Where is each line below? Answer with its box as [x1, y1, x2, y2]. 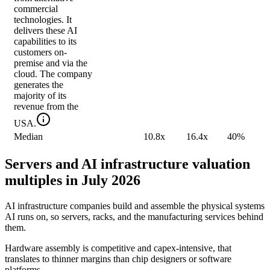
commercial [14, 4, 58, 14]
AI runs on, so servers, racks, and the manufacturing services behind [5, 212, 263, 222]
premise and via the [14, 58, 87, 69]
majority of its [14, 90, 66, 101]
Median [14, 131, 43, 142]
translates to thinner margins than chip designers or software [5, 254, 231, 265]
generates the [14, 80, 63, 90]
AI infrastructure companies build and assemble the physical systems [5, 201, 265, 212]
